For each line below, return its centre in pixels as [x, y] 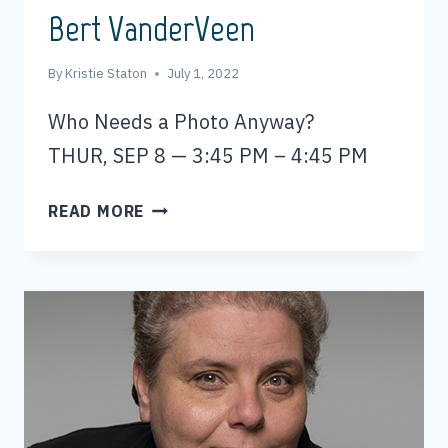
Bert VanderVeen [151, 29]
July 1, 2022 [203, 74]
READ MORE [96, 211]
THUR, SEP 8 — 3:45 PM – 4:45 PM [208, 156]
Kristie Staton [106, 74]
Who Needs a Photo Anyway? [181, 122]
